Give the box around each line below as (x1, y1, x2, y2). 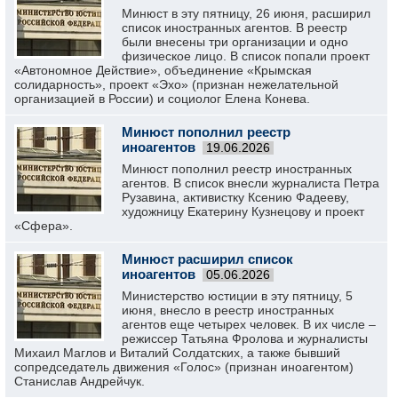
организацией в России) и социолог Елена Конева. (14, 92, 310, 106)
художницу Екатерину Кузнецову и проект (122, 204, 364, 219)
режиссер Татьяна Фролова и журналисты (122, 331, 368, 346)
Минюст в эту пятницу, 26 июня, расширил (122, 6, 370, 20)
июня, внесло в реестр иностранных (122, 303, 334, 317)
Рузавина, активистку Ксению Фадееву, (122, 190, 349, 204)
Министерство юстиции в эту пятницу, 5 (122, 289, 353, 303)
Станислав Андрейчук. (14, 374, 145, 388)
